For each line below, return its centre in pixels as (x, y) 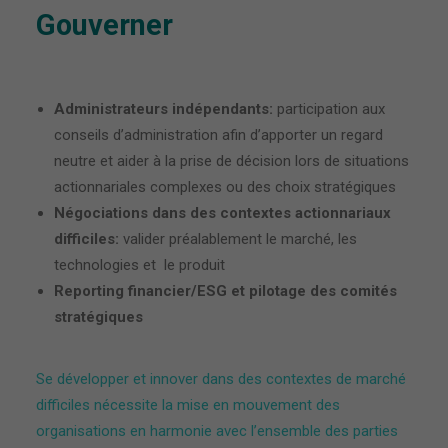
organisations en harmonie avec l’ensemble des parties (217, 431)
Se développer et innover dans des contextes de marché (221, 379)
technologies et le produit (139, 265)
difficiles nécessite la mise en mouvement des (188, 405)
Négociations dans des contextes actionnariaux (222, 213)
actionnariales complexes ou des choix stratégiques (225, 187)
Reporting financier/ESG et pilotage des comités (225, 291)
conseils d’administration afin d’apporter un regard (218, 135)
